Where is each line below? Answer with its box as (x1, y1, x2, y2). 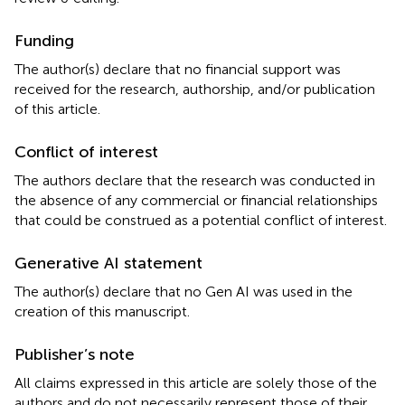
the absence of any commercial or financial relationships (14, 192, 378, 209)
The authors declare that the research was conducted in (14, 172, 375, 189)
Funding (14, 31, 74, 51)
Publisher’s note (14, 344, 135, 364)
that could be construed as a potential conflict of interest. (14, 212, 387, 229)
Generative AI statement (14, 253, 202, 273)
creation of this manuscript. (14, 303, 190, 320)
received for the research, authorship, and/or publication (14, 80, 375, 98)
